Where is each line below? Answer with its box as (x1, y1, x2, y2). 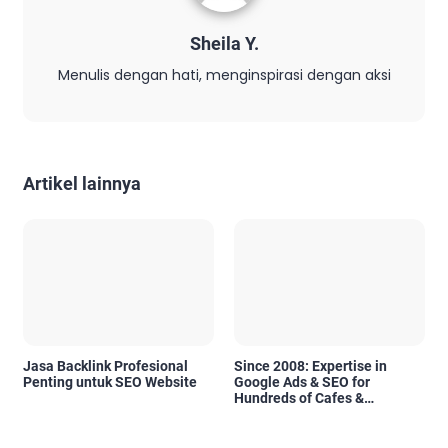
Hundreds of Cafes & (234, 390, 364, 407)
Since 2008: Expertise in (234, 358, 387, 375)
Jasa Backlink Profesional (23, 358, 188, 375)
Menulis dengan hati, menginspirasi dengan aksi (57, 64, 391, 85)
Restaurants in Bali (234, 406, 355, 423)
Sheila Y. (189, 32, 259, 54)
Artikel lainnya (23, 172, 141, 194)
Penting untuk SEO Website (23, 374, 197, 391)
